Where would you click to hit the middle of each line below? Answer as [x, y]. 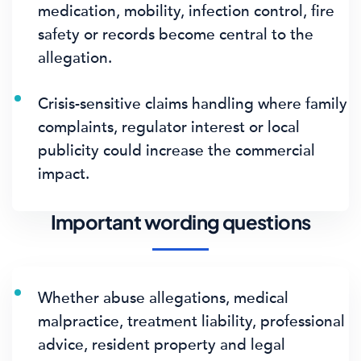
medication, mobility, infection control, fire [186, 11]
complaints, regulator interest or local [169, 127]
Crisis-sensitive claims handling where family [193, 104]
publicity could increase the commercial [176, 150]
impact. [64, 174]
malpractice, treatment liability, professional [191, 321]
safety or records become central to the [176, 34]
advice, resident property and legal [162, 344]
